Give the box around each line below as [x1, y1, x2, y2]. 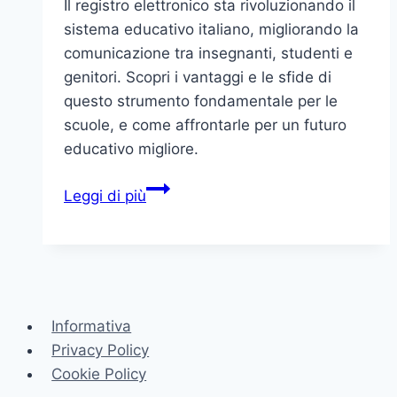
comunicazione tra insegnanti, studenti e [64, 43, 353, 62]
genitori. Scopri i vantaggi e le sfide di [64, 67, 331, 86]
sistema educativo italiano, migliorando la [64, 19, 359, 38]
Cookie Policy [51, 364, 147, 383]
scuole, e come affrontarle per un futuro [64, 115, 346, 134]
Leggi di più [64, 186, 146, 205]
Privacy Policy [51, 340, 150, 359]
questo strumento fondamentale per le [64, 91, 338, 110]
